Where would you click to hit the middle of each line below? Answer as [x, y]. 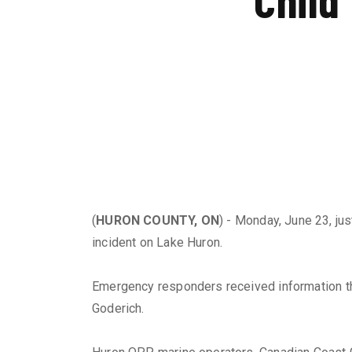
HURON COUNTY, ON [158, 221]
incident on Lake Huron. [158, 243]
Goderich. [118, 309]
